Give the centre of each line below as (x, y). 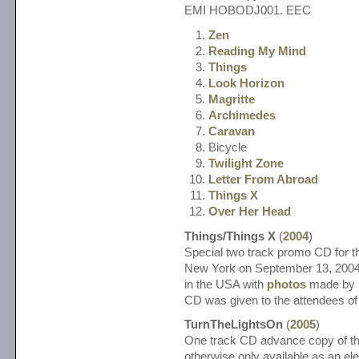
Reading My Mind (257, 51)
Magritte (232, 99)
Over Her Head (250, 211)
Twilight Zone (246, 163)
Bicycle (228, 147)
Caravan (232, 131)
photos (286, 285)
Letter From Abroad (263, 179)
